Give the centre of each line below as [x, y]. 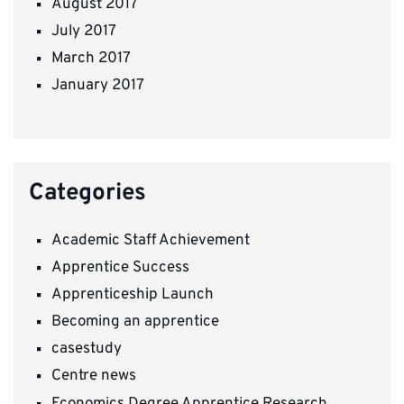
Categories [87, 193]
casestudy [87, 349]
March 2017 [91, 59]
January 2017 [98, 86]
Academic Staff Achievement [151, 240]
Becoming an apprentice [135, 322]
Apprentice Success [120, 268]
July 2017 [84, 31]
